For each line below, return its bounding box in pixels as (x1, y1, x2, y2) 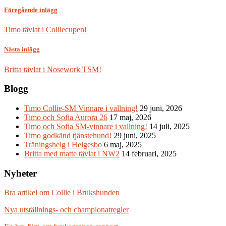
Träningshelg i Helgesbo (24, 140, 102, 149)
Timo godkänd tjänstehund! (24, 131, 111, 140)
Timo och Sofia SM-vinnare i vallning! (24, 122, 147, 131)
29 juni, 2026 (140, 103, 182, 112)
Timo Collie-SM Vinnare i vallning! (24, 103, 138, 112)
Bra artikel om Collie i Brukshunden (4, 188, 120, 197)
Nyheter (4, 167, 37, 179)
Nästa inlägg (4, 45, 40, 53)
